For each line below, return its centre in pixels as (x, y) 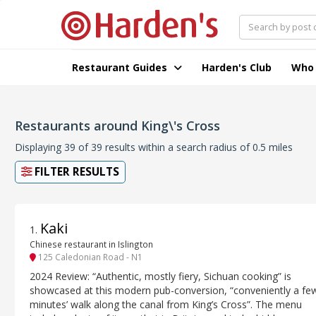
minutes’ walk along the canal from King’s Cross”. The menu (166, 304)
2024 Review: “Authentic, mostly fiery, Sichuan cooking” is (160, 276)
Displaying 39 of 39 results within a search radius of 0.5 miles (154, 147)
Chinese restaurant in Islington (91, 244)
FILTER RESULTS (75, 172)
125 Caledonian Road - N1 (89, 257)
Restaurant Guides (121, 67)
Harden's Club (237, 67)
